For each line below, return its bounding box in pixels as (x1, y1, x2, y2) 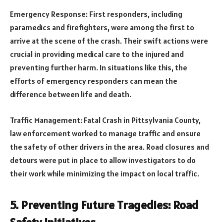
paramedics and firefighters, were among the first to (10, 22, 194, 33)
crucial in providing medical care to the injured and (10, 49, 184, 59)
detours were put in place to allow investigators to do (10, 155, 196, 165)
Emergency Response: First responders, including (10, 9, 182, 19)
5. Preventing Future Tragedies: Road (10, 197, 199, 213)
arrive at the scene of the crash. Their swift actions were (10, 36, 208, 46)
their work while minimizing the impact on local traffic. (10, 168, 199, 178)
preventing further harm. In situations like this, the (10, 62, 187, 73)
